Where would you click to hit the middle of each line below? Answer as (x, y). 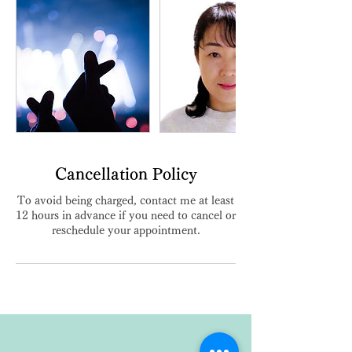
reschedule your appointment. (126, 230)
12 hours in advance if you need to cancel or (126, 215)
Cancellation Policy (126, 173)
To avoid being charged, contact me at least (126, 200)
